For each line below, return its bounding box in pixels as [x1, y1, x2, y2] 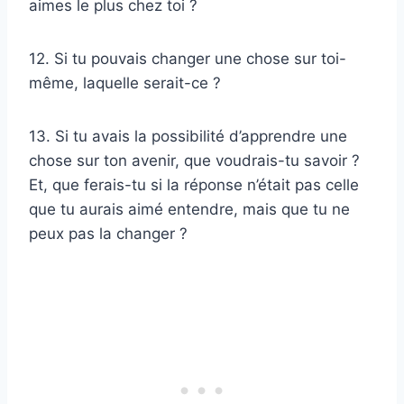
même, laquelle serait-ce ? [29, 74, 221, 93]
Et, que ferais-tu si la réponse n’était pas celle [29, 176, 359, 195]
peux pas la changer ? [29, 225, 188, 243]
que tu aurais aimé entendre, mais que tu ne [29, 200, 350, 219]
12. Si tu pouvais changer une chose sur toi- [29, 50, 346, 69]
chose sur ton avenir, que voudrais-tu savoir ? [29, 151, 360, 170]
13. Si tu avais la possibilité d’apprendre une [29, 127, 347, 146]
